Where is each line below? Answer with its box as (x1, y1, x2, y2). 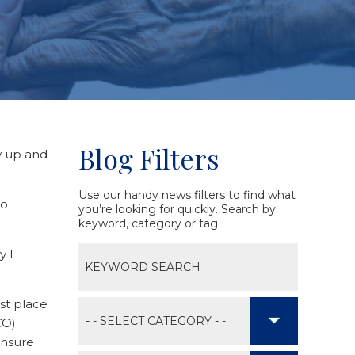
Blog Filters (78, 140, 219, 177)
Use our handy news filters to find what (78, 188, 296, 203)
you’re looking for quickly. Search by (78, 202, 276, 217)
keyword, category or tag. (78, 216, 220, 231)
